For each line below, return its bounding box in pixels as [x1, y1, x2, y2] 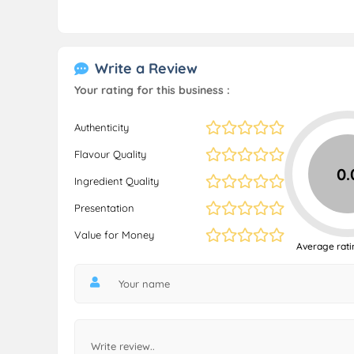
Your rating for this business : [74, 83, 230, 97]
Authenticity [74, 121, 129, 134]
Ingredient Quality [74, 175, 159, 187]
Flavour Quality [74, 148, 146, 160]
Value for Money [74, 228, 154, 241]
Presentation [74, 201, 134, 214]
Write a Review [95, 59, 198, 77]
